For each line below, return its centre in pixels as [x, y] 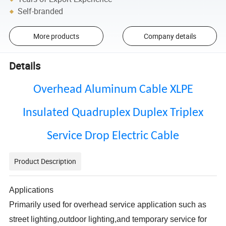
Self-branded [41, 11]
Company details [170, 36]
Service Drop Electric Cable [113, 136]
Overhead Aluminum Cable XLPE [113, 90]
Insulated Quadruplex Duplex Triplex [113, 113]
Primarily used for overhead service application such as [108, 205]
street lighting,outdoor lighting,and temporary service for [108, 219]
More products [56, 36]
